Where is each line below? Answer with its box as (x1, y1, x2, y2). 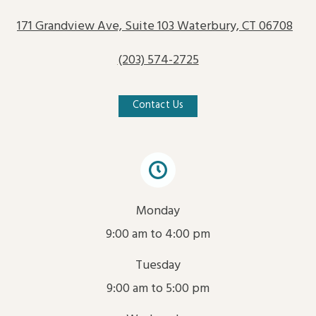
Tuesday (135, 255, 181, 276)
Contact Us (132, 97, 184, 114)
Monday (136, 200, 180, 221)
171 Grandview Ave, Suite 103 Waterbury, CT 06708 (17, 16, 293, 37)
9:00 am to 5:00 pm (107, 278, 209, 299)
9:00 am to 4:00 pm (106, 224, 210, 245)
